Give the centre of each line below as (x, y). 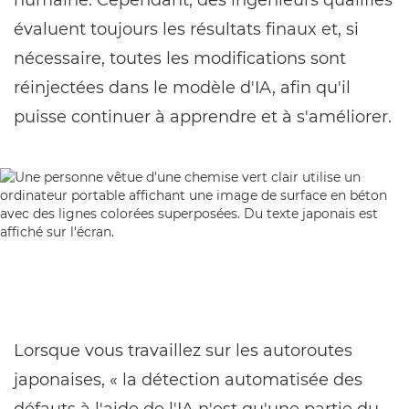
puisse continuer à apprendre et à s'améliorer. (203, 117)
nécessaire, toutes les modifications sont (180, 58)
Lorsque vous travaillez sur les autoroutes (183, 351)
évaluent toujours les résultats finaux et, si (186, 29)
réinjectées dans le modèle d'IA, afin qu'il (182, 88)
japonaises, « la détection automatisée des (188, 380)
